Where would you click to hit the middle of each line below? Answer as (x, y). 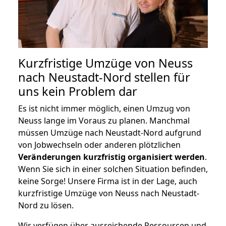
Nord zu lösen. (46, 205)
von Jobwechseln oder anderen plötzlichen (99, 145)
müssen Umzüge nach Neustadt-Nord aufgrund (110, 132)
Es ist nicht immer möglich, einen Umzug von (104, 108)
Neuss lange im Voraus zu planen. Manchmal (104, 120)
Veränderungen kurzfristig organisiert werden (111, 157)
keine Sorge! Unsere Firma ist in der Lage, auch (108, 181)
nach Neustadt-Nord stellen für (104, 77)
